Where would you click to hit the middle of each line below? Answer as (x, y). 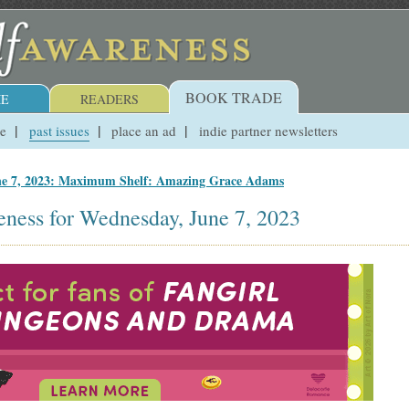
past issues (59, 130)
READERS (110, 99)
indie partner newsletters (268, 130)
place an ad (144, 130)
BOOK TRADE (234, 97)
